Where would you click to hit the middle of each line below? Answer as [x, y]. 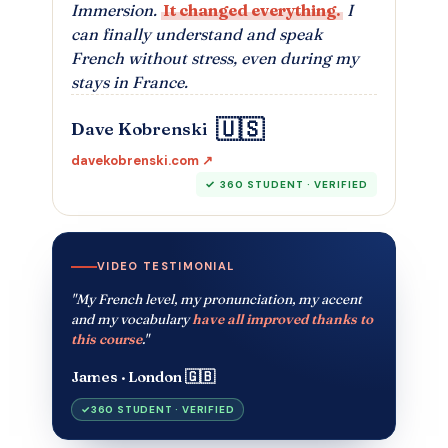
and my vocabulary [131, 319]
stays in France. [129, 81]
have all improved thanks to [282, 319]
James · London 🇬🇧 [143, 377]
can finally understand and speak [196, 33]
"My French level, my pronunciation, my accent [216, 299]
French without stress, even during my [215, 57]
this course [106, 339]
